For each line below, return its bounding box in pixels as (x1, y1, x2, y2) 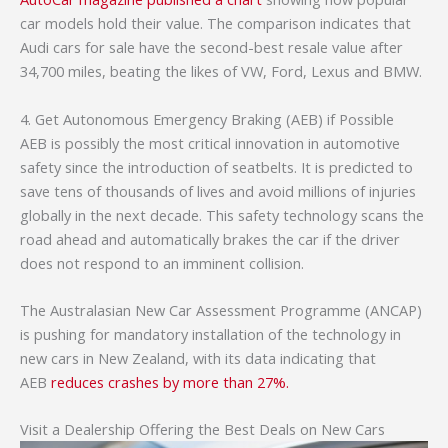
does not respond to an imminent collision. (20, 252, 304, 273)
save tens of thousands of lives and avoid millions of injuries (20, 180, 416, 201)
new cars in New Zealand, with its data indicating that (20, 347, 376, 368)
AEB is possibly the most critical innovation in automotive (20, 132, 400, 153)
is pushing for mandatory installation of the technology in (20, 323, 401, 344)
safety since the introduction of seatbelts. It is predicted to (20, 156, 413, 177)
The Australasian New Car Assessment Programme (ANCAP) (20, 299, 422, 320)
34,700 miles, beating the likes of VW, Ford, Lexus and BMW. (20, 61, 422, 82)
